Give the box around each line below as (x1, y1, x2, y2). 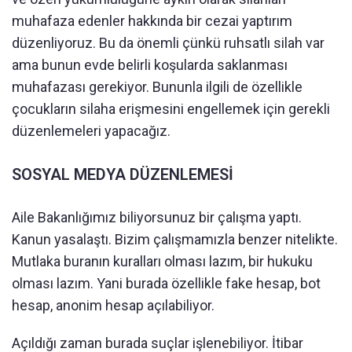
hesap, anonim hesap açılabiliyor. (12, 296, 214, 313)
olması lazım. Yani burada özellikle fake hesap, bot (12, 274, 321, 291)
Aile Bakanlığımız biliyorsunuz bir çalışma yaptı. (12, 208, 302, 225)
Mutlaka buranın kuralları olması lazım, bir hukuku (12, 252, 313, 269)
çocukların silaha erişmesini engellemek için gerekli (12, 100, 330, 117)
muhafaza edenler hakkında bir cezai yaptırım (12, 12, 292, 29)
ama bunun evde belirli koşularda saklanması (12, 56, 288, 73)
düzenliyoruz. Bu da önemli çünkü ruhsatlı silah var (12, 34, 324, 51)
